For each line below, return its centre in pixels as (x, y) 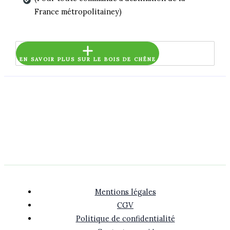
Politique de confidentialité (125, 218)
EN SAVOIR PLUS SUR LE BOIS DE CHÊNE (88, 60)
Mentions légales (125, 191)
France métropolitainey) (78, 11)
